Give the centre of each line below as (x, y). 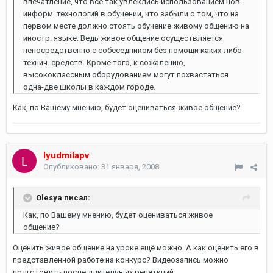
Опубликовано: (72, 167)
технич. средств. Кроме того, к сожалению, (104, 62)
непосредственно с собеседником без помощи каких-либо (133, 50)
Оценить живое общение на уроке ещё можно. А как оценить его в (136, 248)
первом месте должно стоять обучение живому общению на (136, 26)
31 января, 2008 (130, 167)
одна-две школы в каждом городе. (89, 87)
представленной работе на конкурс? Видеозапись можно (121, 260)
